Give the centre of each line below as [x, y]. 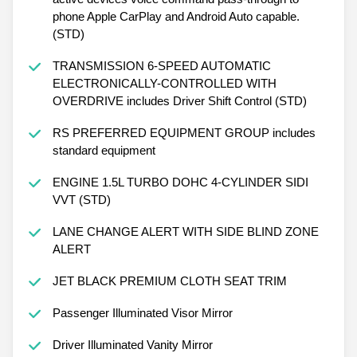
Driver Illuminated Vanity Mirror [132, 344]
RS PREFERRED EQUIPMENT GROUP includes [184, 132]
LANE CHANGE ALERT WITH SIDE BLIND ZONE [185, 231]
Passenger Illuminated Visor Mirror [142, 312]
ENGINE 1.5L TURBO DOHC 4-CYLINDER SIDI [180, 182]
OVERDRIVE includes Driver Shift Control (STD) [179, 100]
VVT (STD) [81, 199]
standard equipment [104, 150]
